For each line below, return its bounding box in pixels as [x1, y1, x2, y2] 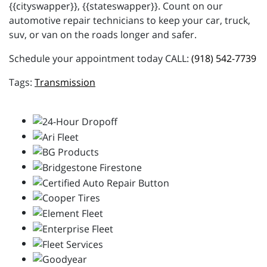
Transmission [35, 76, 95, 89]
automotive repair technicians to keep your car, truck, [9, 14, 250, 27]
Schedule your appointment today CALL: [9, 52, 191, 66]
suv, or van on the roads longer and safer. [9, 28, 197, 42]
